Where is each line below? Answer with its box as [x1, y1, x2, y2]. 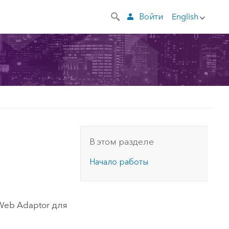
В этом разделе [89, 136, 154, 147]
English [171, 11, 198, 21]
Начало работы [89, 156, 149, 167]
